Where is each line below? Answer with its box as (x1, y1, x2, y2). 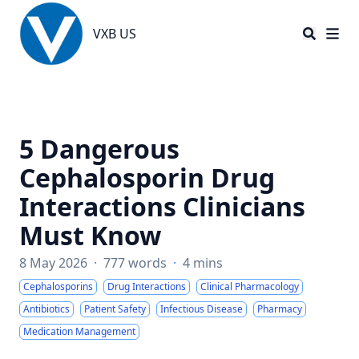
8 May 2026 (19, 254, 87, 272)
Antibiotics (23, 302, 70, 316)
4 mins (183, 254, 223, 272)
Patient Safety (84, 302, 146, 316)
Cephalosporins (23, 280, 93, 293)
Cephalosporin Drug (19, 160, 275, 195)
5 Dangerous (19, 131, 179, 166)
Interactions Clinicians (19, 189, 305, 224)
